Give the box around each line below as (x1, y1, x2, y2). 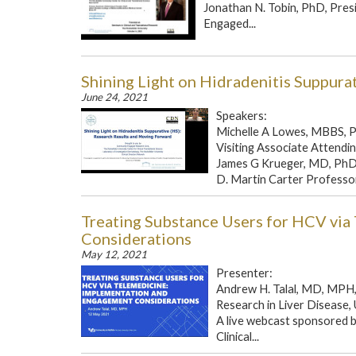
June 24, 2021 (81, 91, 148, 103)
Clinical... (216, 330, 259, 343)
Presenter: (216, 266, 273, 280)
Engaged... (203, 17, 256, 30)
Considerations (81, 229, 192, 248)
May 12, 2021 (81, 248, 147, 261)
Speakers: (216, 109, 267, 122)
